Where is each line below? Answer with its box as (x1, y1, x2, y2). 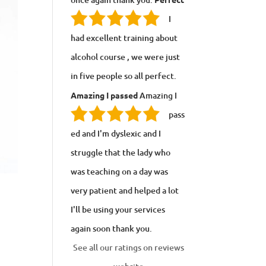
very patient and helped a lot (71, 185, 179, 196)
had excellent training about (71, 32, 178, 43)
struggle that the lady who (71, 147, 171, 158)
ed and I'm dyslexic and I (71, 128, 161, 139)
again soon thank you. (71, 223, 156, 234)
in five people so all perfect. (71, 70, 177, 81)
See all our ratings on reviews (72, 242, 184, 253)
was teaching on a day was (71, 166, 169, 177)
